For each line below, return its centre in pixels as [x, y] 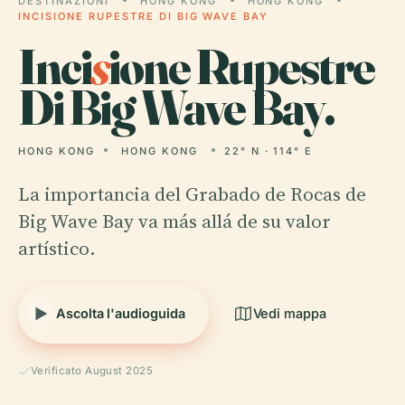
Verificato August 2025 [92, 371]
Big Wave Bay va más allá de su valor [174, 221]
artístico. [57, 248]
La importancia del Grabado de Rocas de [192, 194]
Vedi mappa [289, 313]
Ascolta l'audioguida [121, 313]
